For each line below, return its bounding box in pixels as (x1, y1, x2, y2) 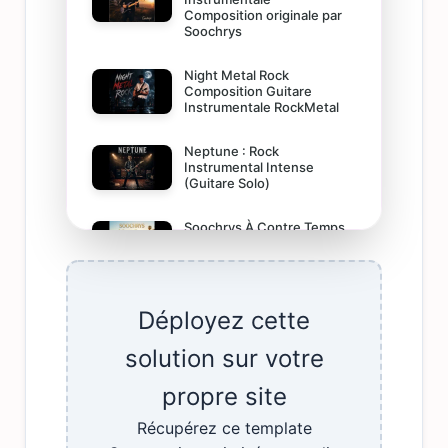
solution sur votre (124, 344, 324, 373)
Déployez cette (138, 306, 310, 335)
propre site (161, 382, 287, 411)
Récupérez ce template (136, 418, 312, 438)
